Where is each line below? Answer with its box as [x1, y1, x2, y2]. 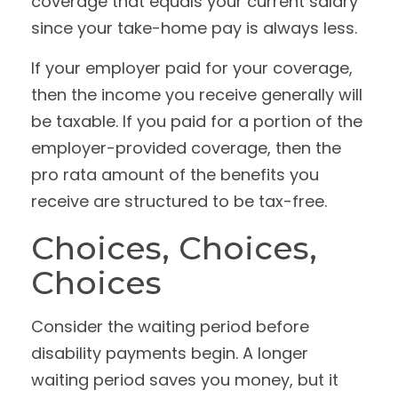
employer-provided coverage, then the [31, 137, 341, 159]
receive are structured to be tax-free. [31, 190, 327, 212]
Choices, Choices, [31, 228, 317, 267]
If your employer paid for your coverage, [31, 57, 353, 79]
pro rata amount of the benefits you [31, 163, 319, 186]
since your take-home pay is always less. [31, 17, 357, 39]
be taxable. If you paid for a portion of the [31, 110, 362, 132]
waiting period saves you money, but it [31, 369, 338, 391]
